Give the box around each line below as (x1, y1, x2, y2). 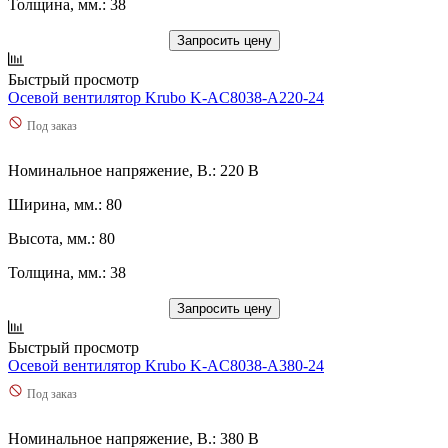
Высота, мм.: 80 (8, 229, 115, 247)
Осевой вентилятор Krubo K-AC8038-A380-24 (8, 356, 324, 374)
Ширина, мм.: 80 (8, 195, 122, 213)
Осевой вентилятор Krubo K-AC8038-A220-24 (8, 88, 324, 106)
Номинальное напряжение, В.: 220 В (8, 161, 259, 179)
